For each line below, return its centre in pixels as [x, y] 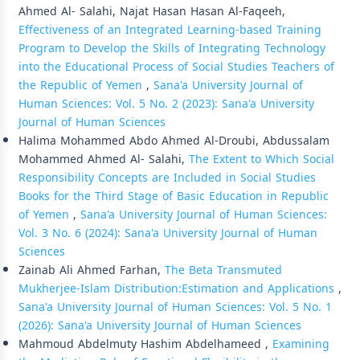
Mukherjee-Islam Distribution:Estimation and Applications [178, 288]
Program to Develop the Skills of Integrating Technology [172, 48]
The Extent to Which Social [262, 159]
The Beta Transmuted [223, 270]
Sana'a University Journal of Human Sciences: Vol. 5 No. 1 [175, 307]
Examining [301, 344]
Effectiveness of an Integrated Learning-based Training [170, 30]
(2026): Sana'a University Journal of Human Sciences [160, 325]
